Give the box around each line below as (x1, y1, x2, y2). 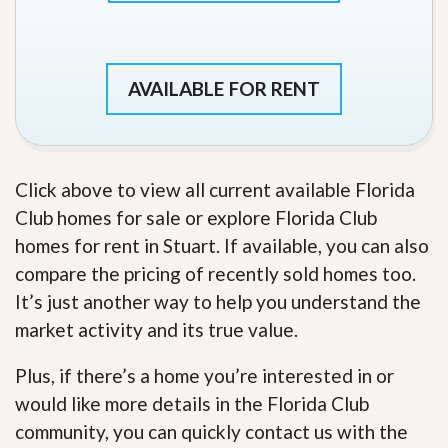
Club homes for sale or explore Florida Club (15, 206, 377, 230)
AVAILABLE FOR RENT (127, 77, 321, 101)
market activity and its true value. (15, 318, 298, 342)
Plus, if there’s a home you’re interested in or (15, 364, 394, 388)
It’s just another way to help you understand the (15, 290, 421, 314)
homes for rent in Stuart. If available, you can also (15, 234, 429, 258)
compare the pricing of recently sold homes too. (15, 262, 416, 286)
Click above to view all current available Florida (15, 178, 415, 202)
